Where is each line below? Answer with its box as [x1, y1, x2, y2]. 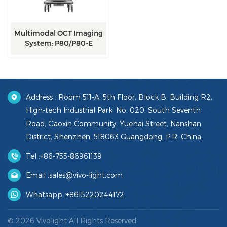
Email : [26, 170, 49, 179]
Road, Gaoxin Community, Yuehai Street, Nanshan [26, 119, 201, 128]
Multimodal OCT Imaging [14, 28, 103, 38]
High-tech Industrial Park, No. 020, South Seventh [26, 105, 201, 115]
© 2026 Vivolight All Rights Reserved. [8, 216, 138, 225]
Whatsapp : [26, 190, 66, 199]
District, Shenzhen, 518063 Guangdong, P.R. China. [26, 132, 203, 141]
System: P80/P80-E [24, 38, 93, 48]
